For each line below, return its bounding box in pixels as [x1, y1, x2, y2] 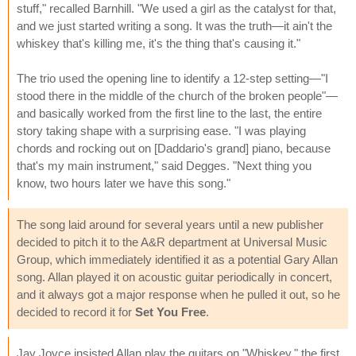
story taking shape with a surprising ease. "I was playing [17, 123, 306, 137]
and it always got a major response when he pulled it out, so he [17, 287, 340, 301]
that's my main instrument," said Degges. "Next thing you [17, 158, 311, 172]
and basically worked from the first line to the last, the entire [17, 106, 322, 120]
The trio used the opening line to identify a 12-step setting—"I [17, 71, 328, 85]
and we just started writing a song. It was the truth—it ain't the [17, 18, 332, 33]
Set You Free [135, 304, 206, 319]
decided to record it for [17, 304, 135, 319]
